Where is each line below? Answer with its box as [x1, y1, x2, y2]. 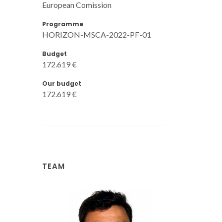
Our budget [42, 79, 81, 88]
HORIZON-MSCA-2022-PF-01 [42, 29, 151, 39]
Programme [42, 19, 83, 28]
